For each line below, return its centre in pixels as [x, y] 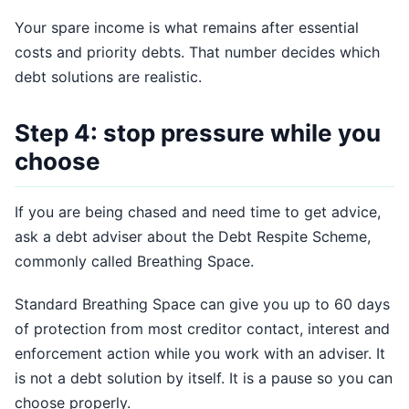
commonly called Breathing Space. [134, 261]
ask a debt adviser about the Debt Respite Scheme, [193, 236]
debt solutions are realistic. [108, 77]
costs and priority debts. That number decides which [197, 52]
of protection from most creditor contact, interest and [202, 329]
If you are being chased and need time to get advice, [198, 212]
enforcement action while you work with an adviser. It [200, 353]
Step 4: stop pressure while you [198, 133]
